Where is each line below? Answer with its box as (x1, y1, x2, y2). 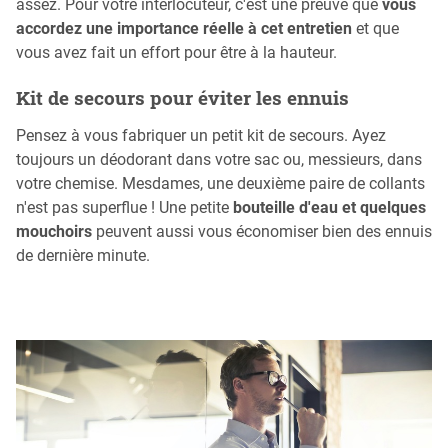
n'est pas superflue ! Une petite (16, 197, 233, 217)
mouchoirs (16, 221, 92, 241)
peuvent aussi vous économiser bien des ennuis (92, 221, 432, 241)
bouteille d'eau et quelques (233, 197, 426, 217)
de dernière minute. (16, 245, 150, 265)
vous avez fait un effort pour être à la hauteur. (16, 43, 337, 63)
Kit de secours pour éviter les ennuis (16, 84, 349, 110)
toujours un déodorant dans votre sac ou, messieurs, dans (16, 149, 422, 169)
